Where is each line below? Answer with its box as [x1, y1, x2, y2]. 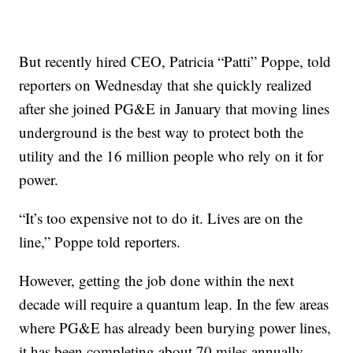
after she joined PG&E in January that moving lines [19, 98, 330, 119]
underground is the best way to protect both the [19, 122, 304, 143]
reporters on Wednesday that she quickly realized [19, 75, 313, 95]
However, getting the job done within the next [19, 270, 295, 291]
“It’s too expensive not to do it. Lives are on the [19, 208, 303, 229]
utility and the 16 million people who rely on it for [19, 146, 324, 166]
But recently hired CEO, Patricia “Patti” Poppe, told [19, 51, 332, 72]
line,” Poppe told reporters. [19, 232, 181, 252]
